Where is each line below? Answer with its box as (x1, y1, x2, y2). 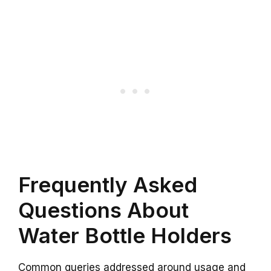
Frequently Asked (18, 171, 197, 197)
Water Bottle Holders (18, 222, 232, 248)
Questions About (18, 197, 189, 223)
